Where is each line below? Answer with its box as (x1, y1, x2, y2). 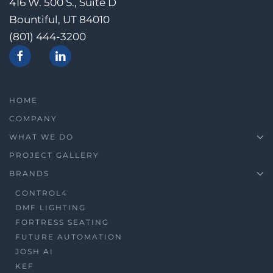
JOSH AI (15, 246, 54, 256)
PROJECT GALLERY (9, 150, 99, 160)
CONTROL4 (15, 188, 68, 197)
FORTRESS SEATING (15, 217, 109, 227)
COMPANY (9, 113, 57, 123)
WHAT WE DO (9, 132, 74, 141)
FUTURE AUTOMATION (15, 232, 122, 241)
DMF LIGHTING (15, 202, 86, 212)
